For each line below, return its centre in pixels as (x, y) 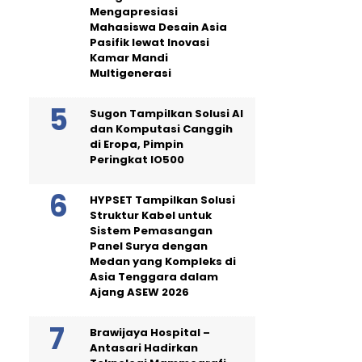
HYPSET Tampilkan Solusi (162, 200)
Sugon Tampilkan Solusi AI (166, 113)
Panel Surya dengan (149, 246)
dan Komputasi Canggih (161, 128)
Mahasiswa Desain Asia (158, 27)
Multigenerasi (130, 73)
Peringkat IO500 (137, 159)
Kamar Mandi (129, 57)
